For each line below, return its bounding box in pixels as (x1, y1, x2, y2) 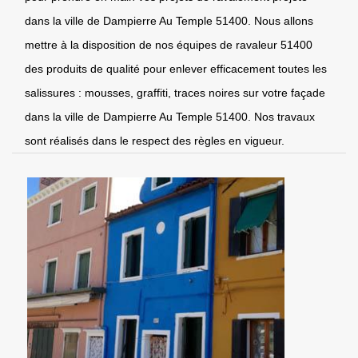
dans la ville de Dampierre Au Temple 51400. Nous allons (25, 14, 313, 27)
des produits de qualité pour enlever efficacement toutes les (25, 62, 327, 75)
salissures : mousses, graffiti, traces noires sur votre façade (25, 86, 325, 99)
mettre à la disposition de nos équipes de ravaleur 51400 (25, 38, 312, 51)
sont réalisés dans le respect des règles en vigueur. (25, 133, 284, 147)
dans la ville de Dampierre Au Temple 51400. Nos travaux (25, 109, 315, 123)
